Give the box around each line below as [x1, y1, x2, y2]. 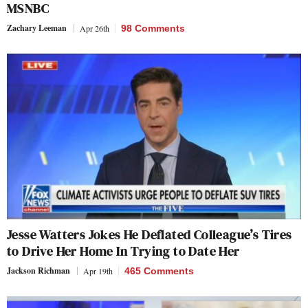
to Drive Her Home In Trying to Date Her [7, 241, 240, 261]
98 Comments [121, 23, 185, 34]
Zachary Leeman [7, 22, 67, 34]
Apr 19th [83, 265, 113, 276]
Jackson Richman [7, 265, 70, 276]
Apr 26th [80, 23, 109, 34]
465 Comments [124, 265, 194, 276]
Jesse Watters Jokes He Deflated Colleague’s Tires [7, 225, 292, 244]
